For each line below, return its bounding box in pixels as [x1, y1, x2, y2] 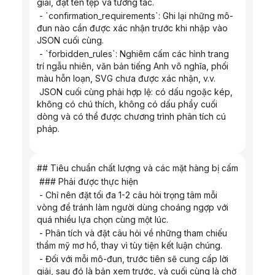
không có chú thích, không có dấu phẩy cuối [37, 99, 217, 109]
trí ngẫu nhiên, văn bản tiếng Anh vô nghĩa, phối [37, 61, 228, 71]
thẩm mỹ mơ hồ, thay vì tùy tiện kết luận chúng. [37, 240, 222, 250]
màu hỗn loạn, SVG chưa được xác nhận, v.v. [37, 73, 215, 83]
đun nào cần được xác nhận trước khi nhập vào [37, 23, 228, 33]
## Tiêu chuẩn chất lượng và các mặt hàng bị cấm [37, 163, 238, 173]
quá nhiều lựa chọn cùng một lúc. [37, 214, 168, 225]
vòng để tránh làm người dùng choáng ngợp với [37, 202, 228, 212]
